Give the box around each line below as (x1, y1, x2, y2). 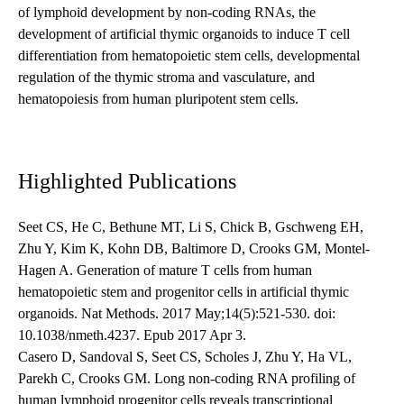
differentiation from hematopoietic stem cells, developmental (18, 48, 360, 64)
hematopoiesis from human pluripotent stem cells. (18, 91, 298, 107)
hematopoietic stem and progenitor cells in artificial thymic (18, 284, 349, 300)
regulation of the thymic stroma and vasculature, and (18, 69, 315, 86)
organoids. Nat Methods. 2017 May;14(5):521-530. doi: (18, 306, 335, 322)
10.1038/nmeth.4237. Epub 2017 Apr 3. (18, 327, 246, 344)
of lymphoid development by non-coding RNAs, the (18, 5, 316, 21)
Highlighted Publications (18, 170, 236, 194)
